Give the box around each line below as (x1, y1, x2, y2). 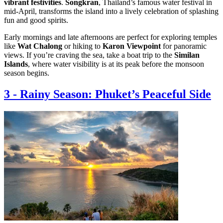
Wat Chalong (17, 42, 62, 51)
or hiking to (62, 42, 103, 51)
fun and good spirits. (4, 16, 68, 25)
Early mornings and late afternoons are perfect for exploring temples (4, 33, 217, 42)
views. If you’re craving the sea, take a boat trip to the (4, 51, 174, 60)
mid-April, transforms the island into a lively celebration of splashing (4, 7, 219, 16)
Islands (4, 60, 28, 69)
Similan (174, 51, 200, 60)
